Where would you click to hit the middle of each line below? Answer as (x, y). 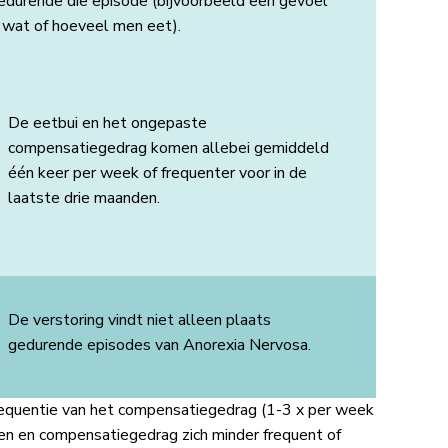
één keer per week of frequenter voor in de (157, 173)
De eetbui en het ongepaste (107, 123)
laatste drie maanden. (85, 198)
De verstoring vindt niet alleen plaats (139, 320)
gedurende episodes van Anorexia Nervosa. (161, 345)
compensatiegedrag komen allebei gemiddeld (168, 148)
